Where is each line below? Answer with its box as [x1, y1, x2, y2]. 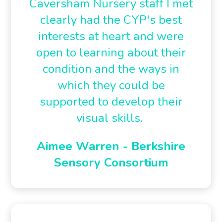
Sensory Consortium [54, 155, 168, 170]
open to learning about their [36, 45, 186, 60]
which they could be [57, 77, 165, 93]
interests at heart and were [38, 28, 184, 44]
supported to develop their [40, 94, 182, 110]
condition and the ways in [43, 61, 179, 77]
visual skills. [76, 110, 146, 126]
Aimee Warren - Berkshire [37, 138, 185, 154]
